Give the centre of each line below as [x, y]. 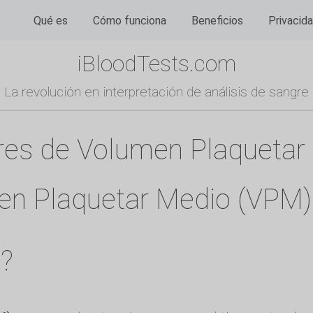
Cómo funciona [130, 20]
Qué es [51, 20]
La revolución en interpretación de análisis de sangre [156, 92]
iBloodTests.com [156, 63]
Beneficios [217, 20]
